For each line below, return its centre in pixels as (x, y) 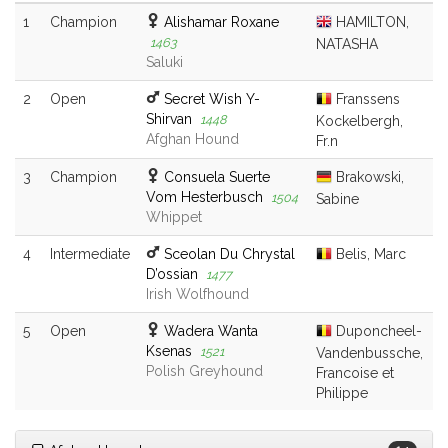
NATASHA (347, 43)
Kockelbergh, (359, 120)
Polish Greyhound (204, 371)
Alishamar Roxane (221, 22)
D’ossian (172, 274)
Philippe (342, 392)
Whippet (174, 217)
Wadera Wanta (211, 331)
